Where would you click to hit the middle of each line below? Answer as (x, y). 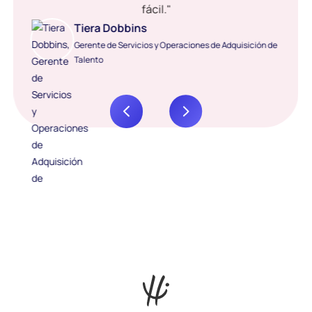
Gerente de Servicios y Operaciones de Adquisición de (176, 45)
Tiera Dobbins (110, 28)
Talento (89, 59)
